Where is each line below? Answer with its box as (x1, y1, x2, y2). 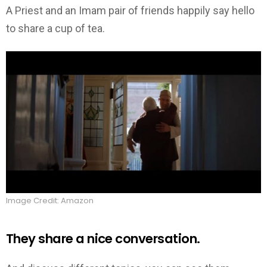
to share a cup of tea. (6, 22, 105, 35)
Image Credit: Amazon (6, 195, 94, 206)
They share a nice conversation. (6, 230, 200, 247)
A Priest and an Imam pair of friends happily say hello (6, 4, 254, 17)
